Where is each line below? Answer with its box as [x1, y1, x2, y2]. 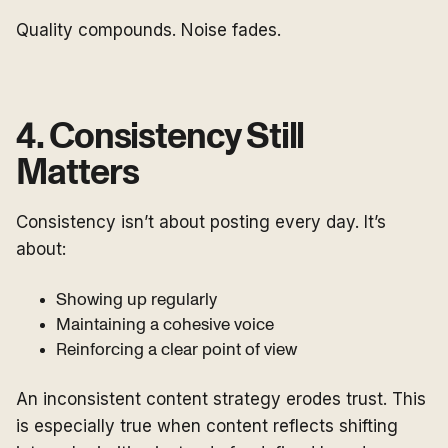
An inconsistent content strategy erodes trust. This [16, 389, 426, 410]
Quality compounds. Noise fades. [16, 20, 281, 41]
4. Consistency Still [16, 119, 305, 156]
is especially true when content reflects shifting [16, 416, 398, 437]
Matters [16, 155, 145, 192]
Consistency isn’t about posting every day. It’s [16, 212, 386, 233]
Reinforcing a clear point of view [56, 341, 297, 359]
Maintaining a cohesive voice [56, 316, 274, 334]
